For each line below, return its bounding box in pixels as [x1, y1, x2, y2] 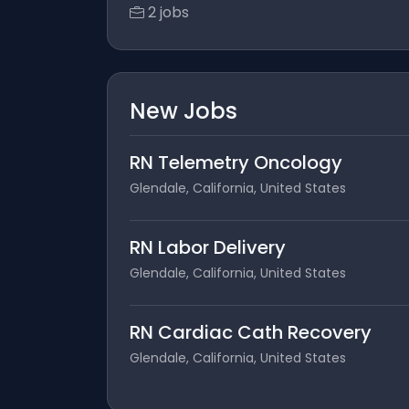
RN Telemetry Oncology [130, 150, 342, 175]
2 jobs [148, 2, 189, 23]
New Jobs [130, 96, 237, 126]
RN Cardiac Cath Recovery [130, 320, 372, 345]
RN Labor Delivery [130, 235, 286, 260]
